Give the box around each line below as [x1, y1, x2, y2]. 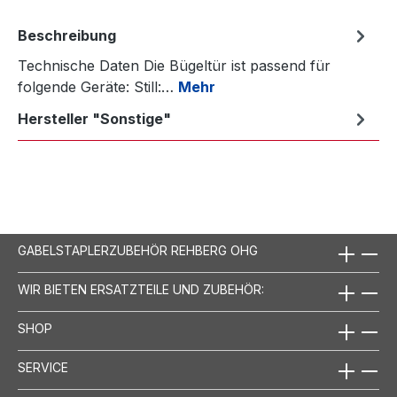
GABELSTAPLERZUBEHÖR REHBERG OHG [18, 243, 258, 258]
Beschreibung [18, 27, 116, 44]
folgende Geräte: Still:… [18, 78, 178, 96]
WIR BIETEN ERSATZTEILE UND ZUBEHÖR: [18, 282, 264, 297]
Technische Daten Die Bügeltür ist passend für [18, 57, 331, 74]
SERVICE [18, 360, 68, 375]
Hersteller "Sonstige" [18, 110, 171, 128]
